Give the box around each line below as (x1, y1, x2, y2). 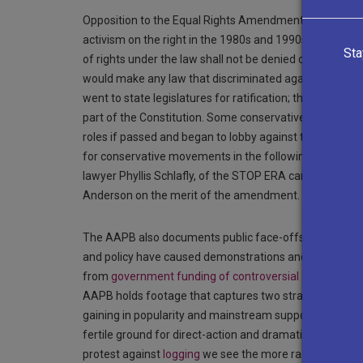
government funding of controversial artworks (111, 270, 347, 284)
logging (163, 348, 200, 361)
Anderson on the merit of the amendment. (83, 189, 300, 203)
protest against (83, 348, 163, 361)
